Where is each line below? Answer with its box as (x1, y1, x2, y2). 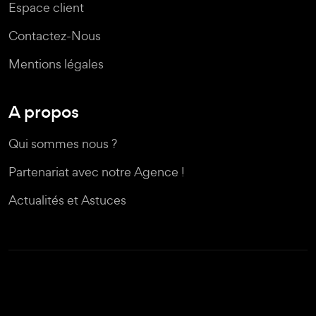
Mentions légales (8, 56, 104, 73)
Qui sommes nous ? (8, 135, 117, 152)
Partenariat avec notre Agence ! (8, 164, 185, 181)
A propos (8, 100, 79, 124)
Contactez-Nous (8, 28, 101, 44)
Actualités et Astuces (8, 192, 126, 209)
